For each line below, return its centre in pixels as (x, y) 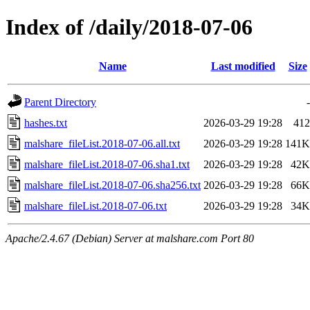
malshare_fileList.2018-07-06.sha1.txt (107, 164)
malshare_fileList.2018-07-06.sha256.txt (112, 185)
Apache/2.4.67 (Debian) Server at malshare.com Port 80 (130, 238)
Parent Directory (60, 102)
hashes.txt (46, 122)
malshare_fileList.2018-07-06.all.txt (102, 143)
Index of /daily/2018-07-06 (129, 27)
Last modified (243, 66)
